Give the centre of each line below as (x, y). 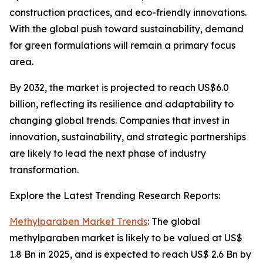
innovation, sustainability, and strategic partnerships (128, 137)
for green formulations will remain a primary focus (122, 45)
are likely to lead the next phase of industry (108, 154)
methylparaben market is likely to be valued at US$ (126, 238)
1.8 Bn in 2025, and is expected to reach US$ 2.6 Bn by (130, 254)
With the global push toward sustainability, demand (127, 29)
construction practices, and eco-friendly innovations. (128, 13)
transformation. (44, 170)
